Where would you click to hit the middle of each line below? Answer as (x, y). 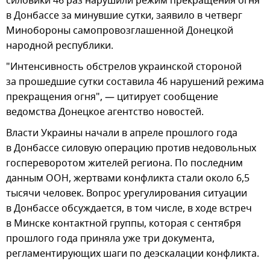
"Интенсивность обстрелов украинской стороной (124, 67)
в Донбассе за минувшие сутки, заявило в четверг (124, 15)
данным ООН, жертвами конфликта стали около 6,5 (128, 178)
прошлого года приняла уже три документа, (110, 238)
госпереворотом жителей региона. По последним (124, 163)
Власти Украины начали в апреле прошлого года (122, 133)
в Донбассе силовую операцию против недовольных (131, 148)
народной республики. (60, 46)
